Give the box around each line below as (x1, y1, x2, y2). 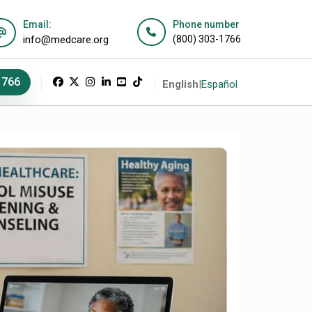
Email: (23, 19, 52, 30)
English (162, 78, 198, 91)
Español (201, 78, 237, 91)
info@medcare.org (23, 33, 109, 46)
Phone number (173, 19, 240, 30)
